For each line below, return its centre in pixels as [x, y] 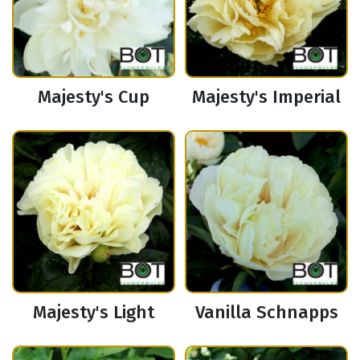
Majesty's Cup [94, 97]
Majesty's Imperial [266, 97]
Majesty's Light [94, 313]
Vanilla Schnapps [266, 313]
